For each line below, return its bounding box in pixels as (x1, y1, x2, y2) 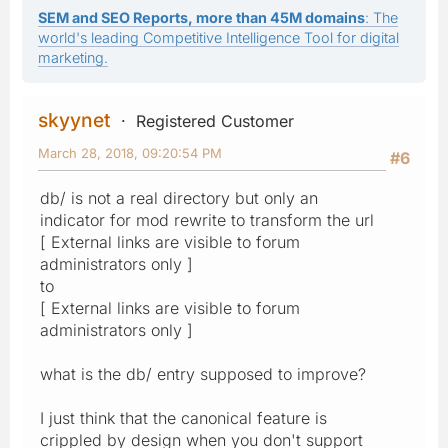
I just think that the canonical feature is (40, 407, 327, 428)
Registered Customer (136, 110, 294, 131)
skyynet (38, 107, 111, 132)
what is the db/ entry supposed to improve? (40, 363, 366, 384)
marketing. (38, 48, 108, 66)
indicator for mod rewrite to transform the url (40, 209, 374, 230)
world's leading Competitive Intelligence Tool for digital (38, 28, 399, 46)
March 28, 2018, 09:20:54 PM (38, 144, 222, 161)
